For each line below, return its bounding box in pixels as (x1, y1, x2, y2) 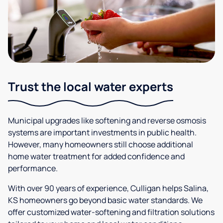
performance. (8, 163, 58, 174)
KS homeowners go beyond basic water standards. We (8, 195, 203, 206)
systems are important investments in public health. (8, 127, 197, 138)
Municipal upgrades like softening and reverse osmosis (8, 115, 206, 126)
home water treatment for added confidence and (8, 151, 185, 162)
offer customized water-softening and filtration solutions (8, 207, 215, 218)
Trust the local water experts (8, 78, 173, 95)
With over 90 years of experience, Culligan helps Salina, (8, 183, 209, 194)
